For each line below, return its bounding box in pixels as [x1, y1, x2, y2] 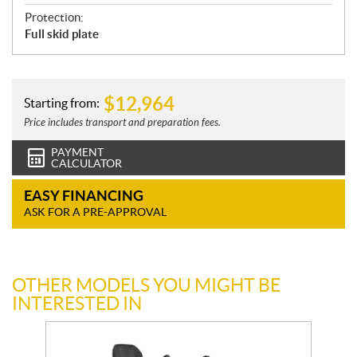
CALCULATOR [51, 157, 122, 171]
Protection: [25, 10, 84, 25]
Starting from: [24, 95, 100, 110]
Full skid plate [25, 27, 99, 41]
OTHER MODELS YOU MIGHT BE [12, 275, 280, 296]
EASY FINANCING [24, 187, 143, 205]
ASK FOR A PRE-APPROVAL [24, 206, 167, 219]
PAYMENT [51, 146, 104, 159]
